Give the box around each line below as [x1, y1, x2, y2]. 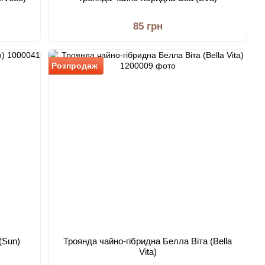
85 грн [132, 21, 163, 32]
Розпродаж [51, 61, 98, 70]
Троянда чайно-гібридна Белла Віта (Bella [63, 236, 232, 246]
